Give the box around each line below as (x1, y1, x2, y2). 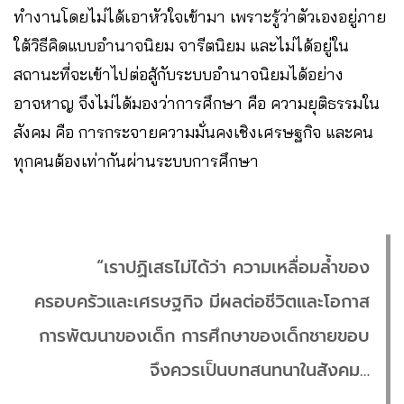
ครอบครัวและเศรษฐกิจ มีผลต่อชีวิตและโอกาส (34, 288, 370, 315)
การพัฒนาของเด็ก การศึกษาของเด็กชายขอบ (39, 322, 370, 349)
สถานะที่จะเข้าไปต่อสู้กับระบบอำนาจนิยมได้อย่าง (14, 63, 344, 85)
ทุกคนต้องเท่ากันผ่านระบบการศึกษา (14, 150, 259, 171)
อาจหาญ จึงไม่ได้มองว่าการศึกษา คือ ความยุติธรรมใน (14, 92, 380, 114)
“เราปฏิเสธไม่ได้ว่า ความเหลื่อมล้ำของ (96, 253, 370, 280)
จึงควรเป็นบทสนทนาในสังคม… (150, 356, 370, 383)
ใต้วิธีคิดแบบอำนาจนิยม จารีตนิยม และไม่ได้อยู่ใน (14, 34, 349, 56)
